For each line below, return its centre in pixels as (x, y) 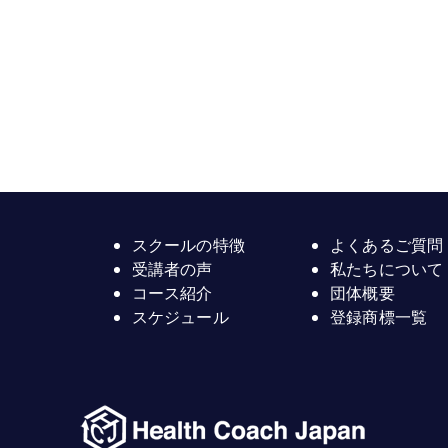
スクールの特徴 (188, 245)
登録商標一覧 (378, 317)
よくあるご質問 (386, 245)
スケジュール (180, 317)
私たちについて (386, 269)
